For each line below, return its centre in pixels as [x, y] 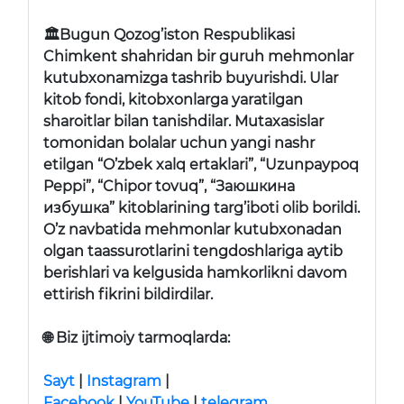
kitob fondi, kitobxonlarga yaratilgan [173, 99]
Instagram [124, 381]
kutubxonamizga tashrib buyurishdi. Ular [191, 78]
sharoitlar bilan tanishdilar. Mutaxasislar [184, 121]
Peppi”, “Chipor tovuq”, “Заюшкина [169, 186]
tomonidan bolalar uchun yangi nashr [179, 142]
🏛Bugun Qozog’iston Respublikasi [169, 34]
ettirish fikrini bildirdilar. [128, 294]
